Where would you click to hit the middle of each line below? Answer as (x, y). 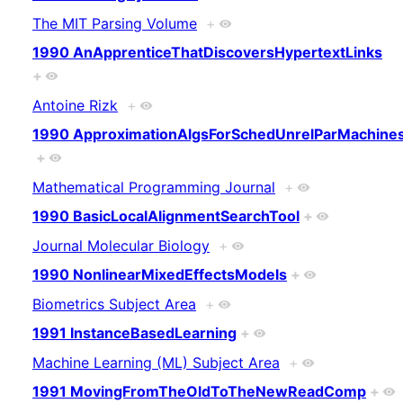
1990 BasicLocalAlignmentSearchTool (166, 216)
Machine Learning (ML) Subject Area (156, 362)
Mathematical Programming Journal (154, 187)
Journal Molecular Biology (121, 245)
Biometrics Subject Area (114, 304)
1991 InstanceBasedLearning (134, 333)
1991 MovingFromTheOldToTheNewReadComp (199, 392)
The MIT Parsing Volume (115, 23)
